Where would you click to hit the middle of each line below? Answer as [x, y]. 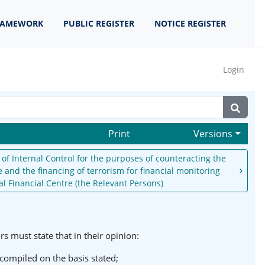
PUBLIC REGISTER [99, 23]
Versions [213, 134]
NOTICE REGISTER [190, 23]
